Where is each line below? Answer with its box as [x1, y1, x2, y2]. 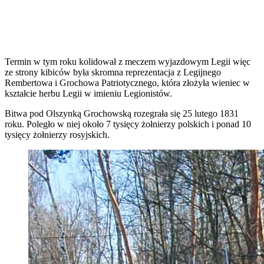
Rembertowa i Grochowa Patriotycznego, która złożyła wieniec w [5, 77, 250, 88]
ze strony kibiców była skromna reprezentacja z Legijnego [5, 67, 221, 77]
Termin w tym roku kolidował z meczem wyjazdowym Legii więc [5, 56, 250, 67]
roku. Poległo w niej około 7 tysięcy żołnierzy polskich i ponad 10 [5, 118, 251, 129]
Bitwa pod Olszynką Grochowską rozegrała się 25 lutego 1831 [5, 108, 239, 118]
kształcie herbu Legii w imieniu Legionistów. [5, 88, 172, 98]
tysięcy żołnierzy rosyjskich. [5, 129, 110, 140]
